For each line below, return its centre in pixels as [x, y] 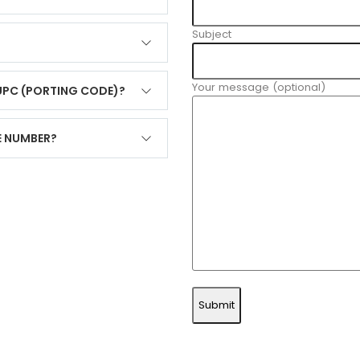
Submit [217, 305]
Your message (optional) [259, 88]
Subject [212, 35]
